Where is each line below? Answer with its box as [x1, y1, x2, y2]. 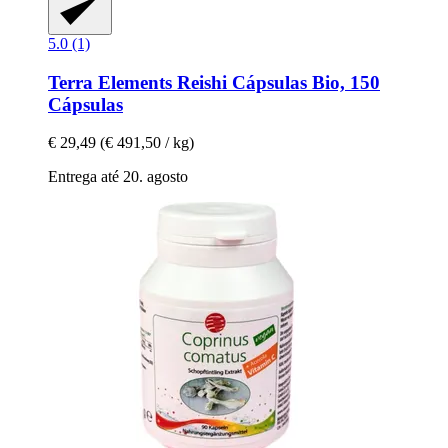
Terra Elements [48, 71, 177, 93]
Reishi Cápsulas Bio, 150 [177, 71, 380, 93]
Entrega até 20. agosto [48, 168, 188, 186]
